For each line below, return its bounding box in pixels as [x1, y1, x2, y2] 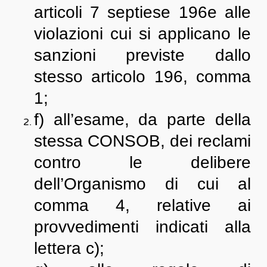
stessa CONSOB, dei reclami [33, 132, 252, 150]
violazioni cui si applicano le [33, 24, 252, 43]
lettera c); [33, 239, 104, 257]
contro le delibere [33, 153, 252, 172]
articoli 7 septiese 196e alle [33, 3, 252, 21]
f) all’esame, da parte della [33, 110, 252, 129]
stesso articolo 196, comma [33, 67, 252, 86]
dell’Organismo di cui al [33, 175, 252, 193]
